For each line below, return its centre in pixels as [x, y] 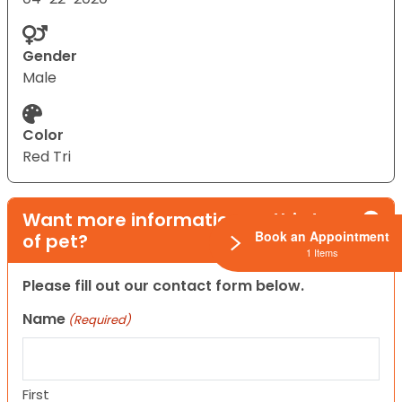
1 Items [322, 252]
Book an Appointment [322, 236]
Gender [50, 56]
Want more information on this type [188, 219]
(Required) [100, 319]
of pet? [55, 241]
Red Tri [47, 156]
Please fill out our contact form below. [163, 285]
